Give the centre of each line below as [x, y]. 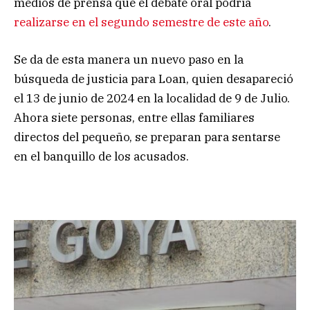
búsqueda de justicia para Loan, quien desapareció [154, 79]
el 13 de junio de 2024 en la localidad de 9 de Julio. [152, 99]
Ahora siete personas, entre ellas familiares [134, 118]
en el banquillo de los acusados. [101, 157]
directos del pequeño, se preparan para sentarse [147, 137]
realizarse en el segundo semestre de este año [141, 22]
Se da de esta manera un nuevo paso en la [129, 60]
